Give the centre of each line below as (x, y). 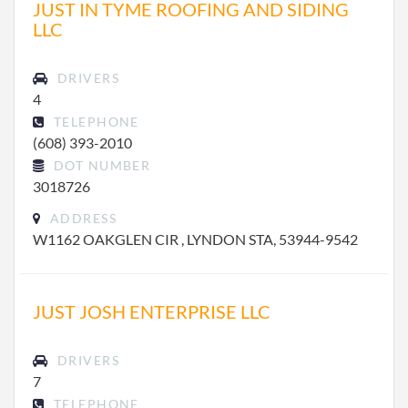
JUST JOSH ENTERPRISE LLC (152, 311)
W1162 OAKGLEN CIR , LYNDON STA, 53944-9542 (195, 239)
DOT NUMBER (100, 165)
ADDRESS (81, 218)
